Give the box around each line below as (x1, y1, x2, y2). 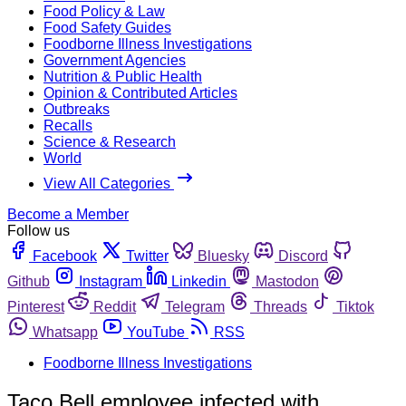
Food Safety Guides (43, 19, 171, 35)
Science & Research (43, 133, 176, 150)
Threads (254, 298, 307, 314)
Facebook (33, 247, 97, 264)
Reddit (93, 298, 136, 314)
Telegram (165, 298, 225, 314)
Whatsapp (33, 324, 98, 340)
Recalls (43, 117, 92, 133)
